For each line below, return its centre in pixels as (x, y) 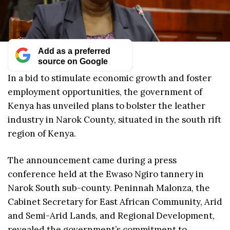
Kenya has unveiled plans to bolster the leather (107, 106)
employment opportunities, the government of (105, 92)
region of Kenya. (42, 133)
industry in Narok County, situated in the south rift (114, 119)
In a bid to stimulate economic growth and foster (110, 78)
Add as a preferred (74, 51)
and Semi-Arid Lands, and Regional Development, (111, 216)
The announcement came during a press (92, 160)
